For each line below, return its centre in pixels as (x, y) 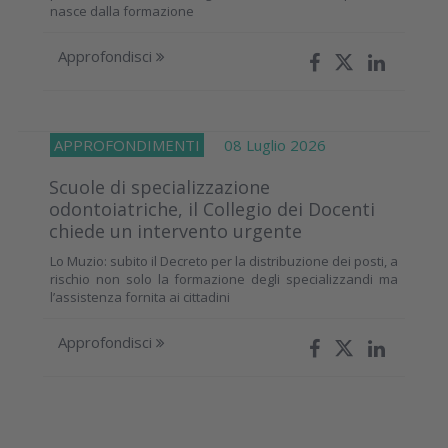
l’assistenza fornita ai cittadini (140, 297)
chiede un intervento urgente (175, 231)
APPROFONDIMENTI (127, 145)
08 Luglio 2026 (265, 145)
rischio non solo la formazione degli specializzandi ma (224, 279)
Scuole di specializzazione (159, 187)
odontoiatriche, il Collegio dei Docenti (212, 209)
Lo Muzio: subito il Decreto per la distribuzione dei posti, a (224, 261)
